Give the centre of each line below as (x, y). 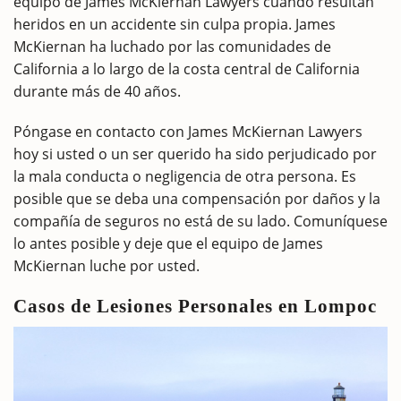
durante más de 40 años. (97, 92)
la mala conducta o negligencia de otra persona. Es (185, 177)
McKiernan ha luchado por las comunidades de (172, 47)
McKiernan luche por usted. (107, 266)
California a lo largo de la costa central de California (187, 69)
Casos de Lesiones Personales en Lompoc (195, 307)
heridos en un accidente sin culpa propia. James (175, 25)
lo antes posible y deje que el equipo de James (168, 244)
